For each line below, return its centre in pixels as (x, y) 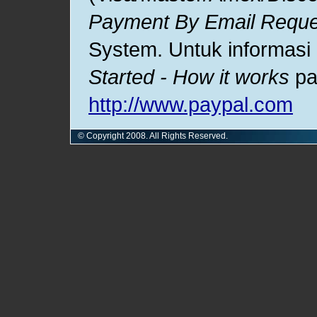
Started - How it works (189, 77)
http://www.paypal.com (191, 104)
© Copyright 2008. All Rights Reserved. (153, 136)
